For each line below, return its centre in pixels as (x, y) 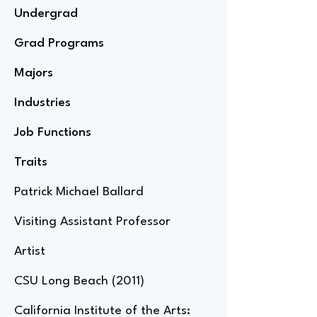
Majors (34, 73)
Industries (42, 103)
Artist (30, 252)
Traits (31, 162)
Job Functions (53, 133)
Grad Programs (59, 44)
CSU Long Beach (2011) (79, 281)
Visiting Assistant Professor (92, 222)
